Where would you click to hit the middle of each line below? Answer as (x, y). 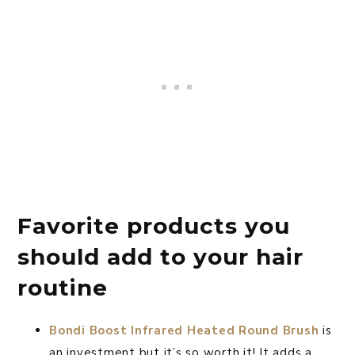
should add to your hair (160, 257)
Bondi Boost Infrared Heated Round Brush (184, 331)
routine (63, 288)
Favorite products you (154, 226)
